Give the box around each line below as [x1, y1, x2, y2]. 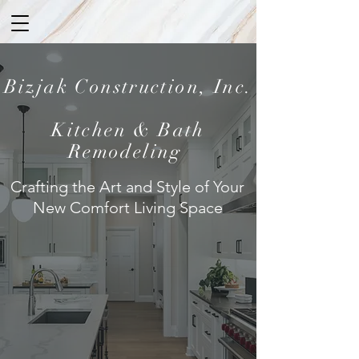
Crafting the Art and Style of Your [10, 177, 244, 196]
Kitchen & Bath [51, 118, 205, 142]
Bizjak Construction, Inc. [3, 75, 253, 99]
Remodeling [67, 139, 189, 163]
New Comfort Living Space [32, 198, 223, 217]
